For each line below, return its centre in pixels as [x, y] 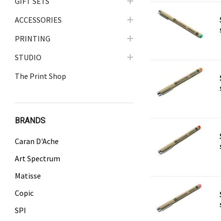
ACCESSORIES [38, 20]
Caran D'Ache [37, 141]
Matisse [28, 176]
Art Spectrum [37, 158]
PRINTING [33, 38]
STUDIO [28, 57]
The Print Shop [40, 76]
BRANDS [30, 121]
